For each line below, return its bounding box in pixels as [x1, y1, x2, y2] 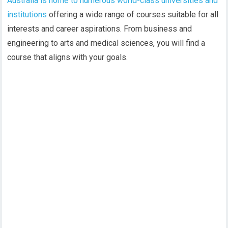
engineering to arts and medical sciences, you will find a [7, 38, 206, 48]
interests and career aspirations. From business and [7, 24, 192, 34]
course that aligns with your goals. [7, 52, 128, 63]
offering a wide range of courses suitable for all [47, 10, 219, 20]
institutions [7, 10, 47, 20]
